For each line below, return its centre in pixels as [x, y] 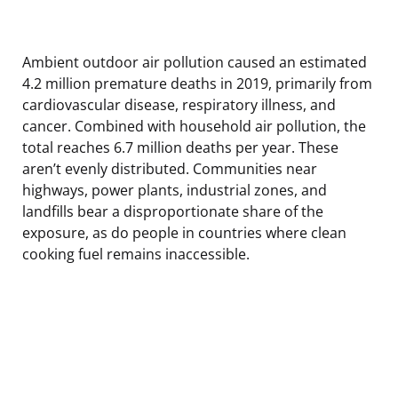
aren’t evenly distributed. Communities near [170, 168]
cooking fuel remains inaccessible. [136, 254]
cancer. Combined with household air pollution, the [194, 126]
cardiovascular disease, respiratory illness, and [179, 104]
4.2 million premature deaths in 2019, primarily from [197, 83]
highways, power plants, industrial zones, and [175, 190]
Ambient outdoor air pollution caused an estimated [195, 62]
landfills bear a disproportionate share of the [173, 211]
